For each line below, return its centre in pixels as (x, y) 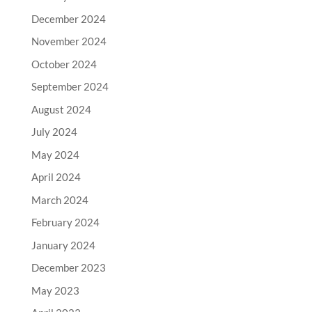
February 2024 (65, 222)
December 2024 (68, 18)
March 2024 (60, 200)
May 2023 (55, 290)
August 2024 (61, 109)
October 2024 (64, 64)
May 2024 (55, 154)
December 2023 (68, 267)
